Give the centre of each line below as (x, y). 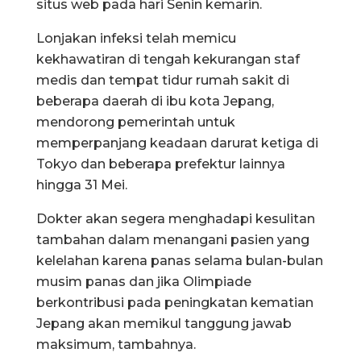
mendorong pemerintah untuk (136, 122)
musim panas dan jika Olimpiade (144, 281)
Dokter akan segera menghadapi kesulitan (176, 218)
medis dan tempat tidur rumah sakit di (163, 80)
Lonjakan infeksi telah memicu (136, 38)
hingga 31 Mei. (82, 185)
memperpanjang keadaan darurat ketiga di (177, 143)
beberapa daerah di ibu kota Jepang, (155, 101)
